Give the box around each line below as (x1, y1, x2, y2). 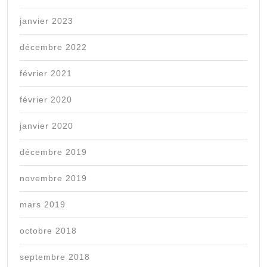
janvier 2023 (20, 16, 73, 26)
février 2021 (20, 69, 72, 79)
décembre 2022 (20, 42, 87, 52)
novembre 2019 (20, 173, 87, 184)
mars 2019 (20, 200, 66, 210)
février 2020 (20, 95, 72, 105)
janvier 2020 (20, 121, 73, 131)
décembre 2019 (20, 147, 87, 157)
